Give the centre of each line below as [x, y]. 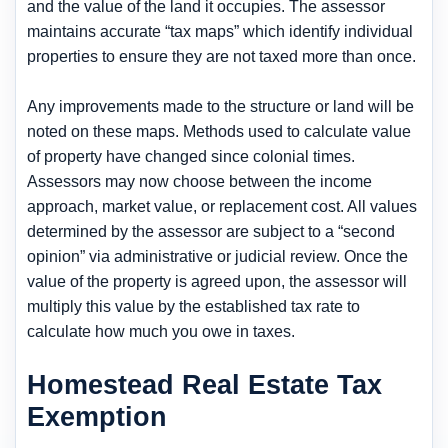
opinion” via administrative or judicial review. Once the [217, 256]
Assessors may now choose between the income [199, 181]
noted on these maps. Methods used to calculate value [219, 131]
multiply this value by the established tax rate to [193, 306]
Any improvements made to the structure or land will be [220, 106]
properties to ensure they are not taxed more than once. [221, 56]
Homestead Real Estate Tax [204, 384]
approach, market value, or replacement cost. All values [222, 206]
